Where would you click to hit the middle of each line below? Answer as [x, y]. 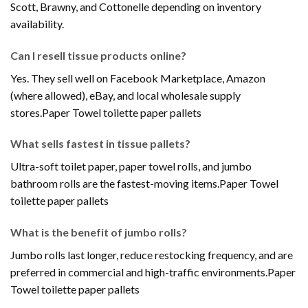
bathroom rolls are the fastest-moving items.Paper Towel [144, 184]
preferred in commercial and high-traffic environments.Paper [153, 272]
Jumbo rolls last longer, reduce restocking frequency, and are [152, 255]
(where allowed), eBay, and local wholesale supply [125, 95]
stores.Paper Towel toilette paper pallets [106, 112]
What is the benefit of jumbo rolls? [99, 232]
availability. [37, 23]
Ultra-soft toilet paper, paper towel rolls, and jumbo [131, 166]
